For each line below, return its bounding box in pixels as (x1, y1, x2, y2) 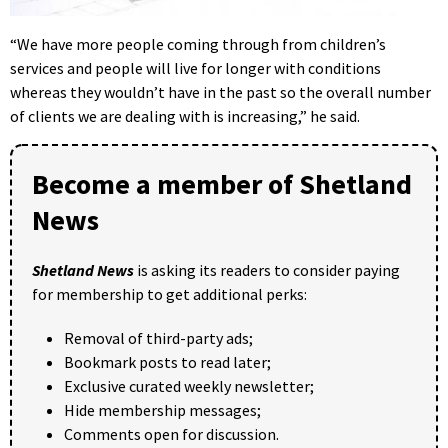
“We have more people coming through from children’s (10, 33, 386, 54)
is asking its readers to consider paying (134, 259, 400, 280)
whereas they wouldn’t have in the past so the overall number (10, 81, 431, 102)
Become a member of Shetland (32, 165, 412, 202)
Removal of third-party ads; (64, 327, 253, 348)
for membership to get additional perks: (32, 283, 307, 304)
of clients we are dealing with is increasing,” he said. (10, 105, 360, 126)
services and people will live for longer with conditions (10, 57, 381, 78)
